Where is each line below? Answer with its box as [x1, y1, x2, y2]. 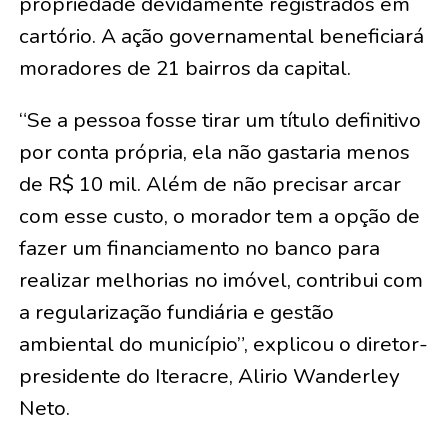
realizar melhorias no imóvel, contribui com [18, 266, 423, 294]
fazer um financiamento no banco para [18, 234, 380, 262]
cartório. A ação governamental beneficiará [18, 22, 424, 50]
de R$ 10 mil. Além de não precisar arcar [18, 170, 401, 198]
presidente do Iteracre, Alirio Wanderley [18, 362, 400, 390]
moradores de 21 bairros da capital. [18, 54, 351, 82]
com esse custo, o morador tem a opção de [18, 202, 420, 230]
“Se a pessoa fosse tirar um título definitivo [18, 106, 421, 134]
